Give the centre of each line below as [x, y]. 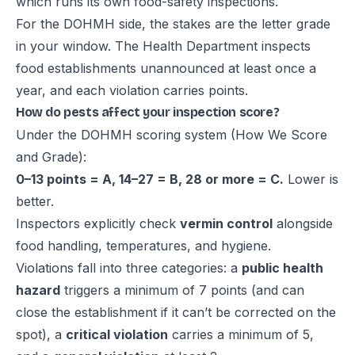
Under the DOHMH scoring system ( [126, 135]
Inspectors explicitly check [98, 223]
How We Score [281, 135]
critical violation [117, 334]
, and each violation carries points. [145, 90]
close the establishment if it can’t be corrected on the [176, 312]
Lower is [311, 179]
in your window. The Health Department [139, 46]
